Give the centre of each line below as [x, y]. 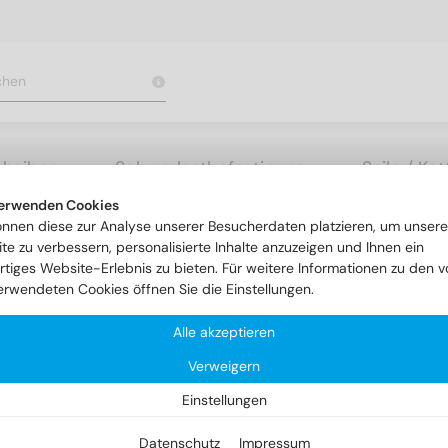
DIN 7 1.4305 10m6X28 [186, 225]
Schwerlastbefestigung [210, 167]
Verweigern [224, 366]
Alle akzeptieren [224, 332]
